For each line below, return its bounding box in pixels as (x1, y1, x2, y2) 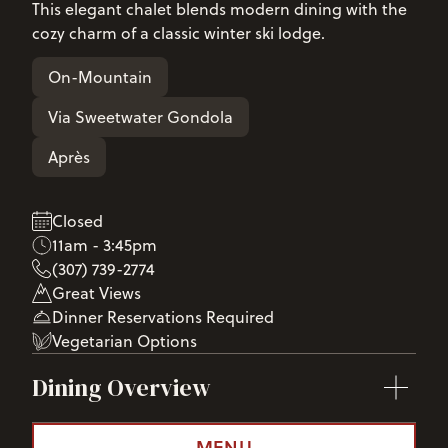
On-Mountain (48, 65, 152, 88)
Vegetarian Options (52, 329, 197, 352)
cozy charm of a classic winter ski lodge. (32, 21, 325, 44)
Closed (52, 209, 103, 232)
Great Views (52, 281, 141, 304)
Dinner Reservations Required (52, 305, 274, 328)
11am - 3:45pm (52, 233, 157, 256)
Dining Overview (32, 370, 211, 404)
